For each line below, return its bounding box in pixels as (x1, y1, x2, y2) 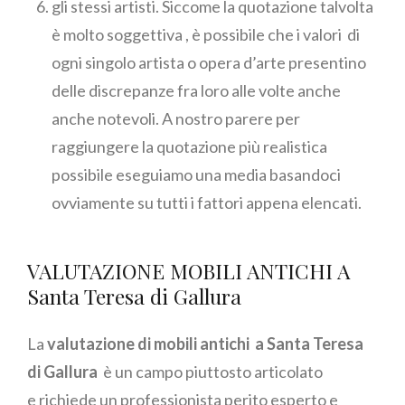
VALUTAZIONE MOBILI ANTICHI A (27, 257, 350, 286)
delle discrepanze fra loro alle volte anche (52, 80, 344, 101)
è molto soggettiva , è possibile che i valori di (52, 24, 360, 45)
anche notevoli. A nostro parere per (52, 108, 300, 129)
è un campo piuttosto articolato (100, 362, 323, 382)
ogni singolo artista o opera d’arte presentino (52, 52, 366, 73)
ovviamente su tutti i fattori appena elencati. (52, 193, 362, 213)
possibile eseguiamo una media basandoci (52, 165, 341, 185)
